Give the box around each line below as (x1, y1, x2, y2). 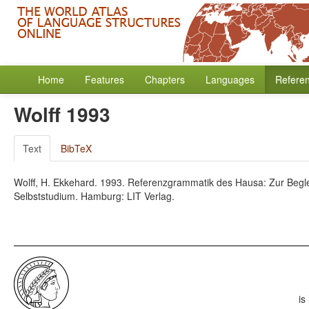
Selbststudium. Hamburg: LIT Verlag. (14, 189, 175, 203)
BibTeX (61, 141, 92, 155)
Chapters (145, 72, 185, 86)
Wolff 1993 (14, 100, 110, 128)
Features (85, 72, 124, 86)
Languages (206, 72, 255, 86)
